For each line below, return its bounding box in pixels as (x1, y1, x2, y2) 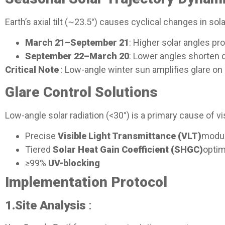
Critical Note (5, 64, 59, 75)
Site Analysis (15, 198, 86, 213)
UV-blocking (48, 158, 100, 169)
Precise (25, 131, 58, 142)
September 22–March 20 (25, 51, 129, 62)
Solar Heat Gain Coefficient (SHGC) (53, 144, 203, 155)
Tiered (25, 144, 53, 155)
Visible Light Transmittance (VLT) (58, 131, 201, 142)
